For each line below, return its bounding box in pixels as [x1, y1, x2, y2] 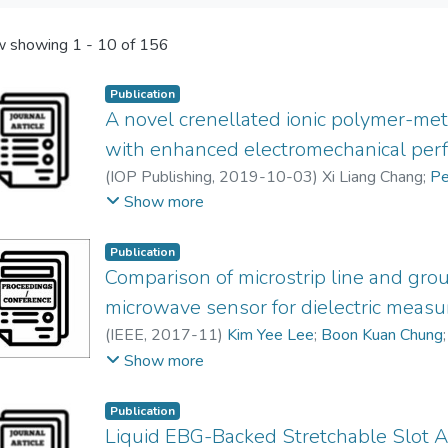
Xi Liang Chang [322, 166, 424, 189]
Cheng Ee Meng [105, 348, 217, 371]
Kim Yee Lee [227, 324, 315, 347]
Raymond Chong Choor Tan [105, 190, 293, 213]
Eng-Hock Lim [299, 190, 399, 213]
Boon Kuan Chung [321, 324, 444, 347]
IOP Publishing [110, 166, 213, 189]
